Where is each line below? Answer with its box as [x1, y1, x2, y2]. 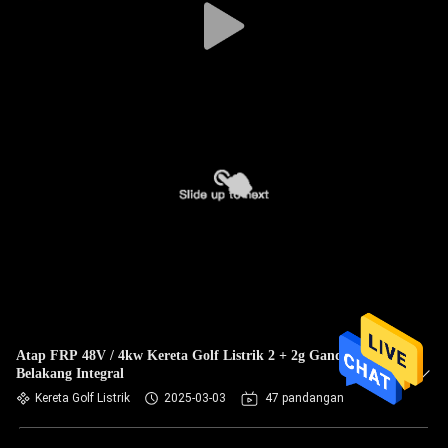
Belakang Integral [16, 366, 124, 381]
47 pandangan [265, 391, 344, 405]
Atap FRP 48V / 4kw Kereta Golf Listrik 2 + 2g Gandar [16, 348, 356, 363]
